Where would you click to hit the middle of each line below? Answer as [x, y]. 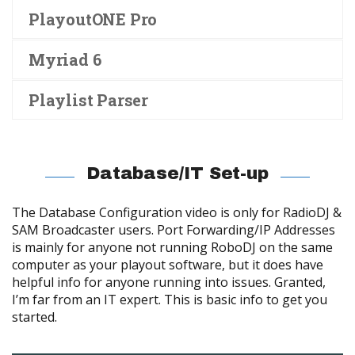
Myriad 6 [65, 59]
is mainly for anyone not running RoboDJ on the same [172, 248]
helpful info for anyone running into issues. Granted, [169, 282]
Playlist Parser [88, 99]
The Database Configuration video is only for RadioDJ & [177, 213]
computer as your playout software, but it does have [168, 265]
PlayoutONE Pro [93, 19]
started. [34, 317]
